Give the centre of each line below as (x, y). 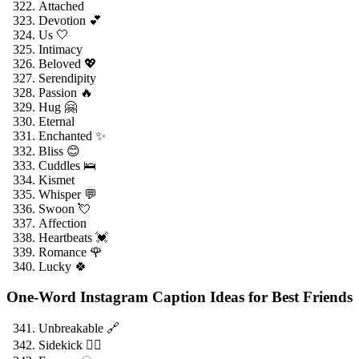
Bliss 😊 (59, 151)
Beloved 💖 (68, 63)
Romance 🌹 (71, 252)
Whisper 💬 (68, 194)
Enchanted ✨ (72, 135)
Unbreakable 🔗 (79, 328)
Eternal (56, 121)
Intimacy (61, 49)
